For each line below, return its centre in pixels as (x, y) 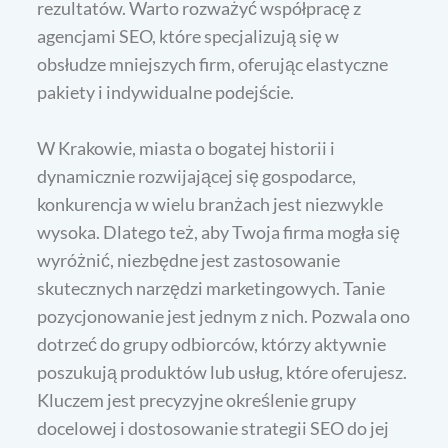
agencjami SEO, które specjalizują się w (188, 35)
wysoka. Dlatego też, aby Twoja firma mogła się (219, 231)
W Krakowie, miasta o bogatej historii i (186, 147)
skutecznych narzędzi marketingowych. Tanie (211, 287)
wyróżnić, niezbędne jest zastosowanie (189, 259)
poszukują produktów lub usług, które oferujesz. (222, 371)
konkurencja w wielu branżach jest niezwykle (210, 203)
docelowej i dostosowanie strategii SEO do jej (213, 427)
